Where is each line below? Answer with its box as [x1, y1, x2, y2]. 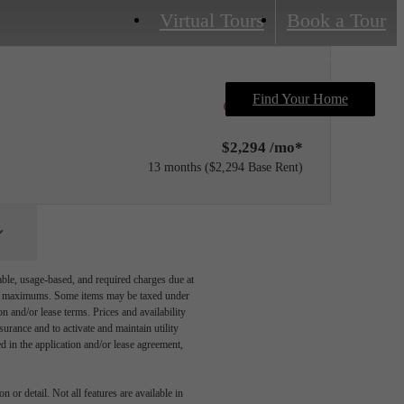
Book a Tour [287, 9, 386, 32]
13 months [148, 161, 201, 175]
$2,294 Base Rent [209, 161, 298, 175]
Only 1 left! [243, 96, 303, 112]
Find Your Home [252, 91, 348, 107]
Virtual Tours [160, 9, 264, 32]
